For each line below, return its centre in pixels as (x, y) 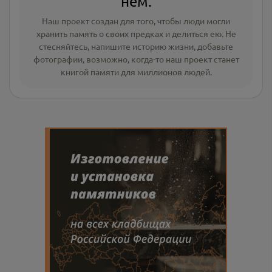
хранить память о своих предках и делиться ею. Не (136, 33)
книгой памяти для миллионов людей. (136, 72)
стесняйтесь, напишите (85, 46)
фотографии (58, 59)
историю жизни (163, 46)
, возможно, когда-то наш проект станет (161, 59)
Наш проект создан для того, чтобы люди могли (136, 21)
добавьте (215, 46)
